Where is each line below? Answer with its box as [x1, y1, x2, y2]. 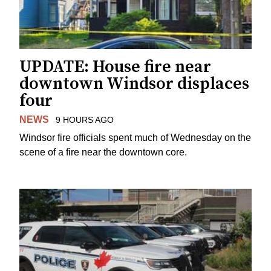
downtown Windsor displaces [19, 73, 249, 94]
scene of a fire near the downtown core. [19, 147, 187, 158]
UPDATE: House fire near [19, 56, 211, 77]
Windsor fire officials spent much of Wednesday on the [19, 132, 251, 143]
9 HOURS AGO [55, 114, 114, 125]
